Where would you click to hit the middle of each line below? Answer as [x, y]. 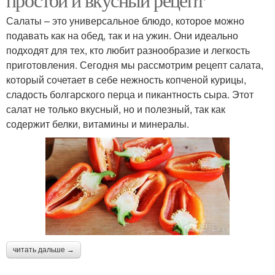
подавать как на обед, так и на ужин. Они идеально [122, 35]
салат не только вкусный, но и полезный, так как [116, 109]
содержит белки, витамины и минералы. [98, 123]
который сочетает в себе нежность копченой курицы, [126, 79]
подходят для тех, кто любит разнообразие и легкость [128, 50]
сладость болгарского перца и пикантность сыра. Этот [130, 94]
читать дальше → [44, 250]
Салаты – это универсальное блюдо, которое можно [125, 20]
